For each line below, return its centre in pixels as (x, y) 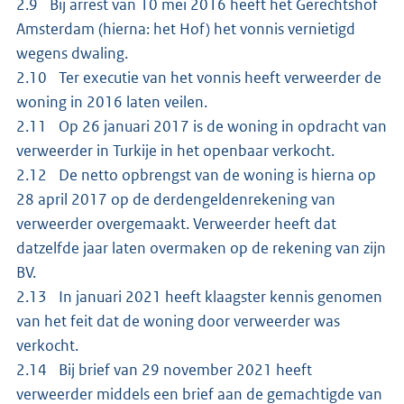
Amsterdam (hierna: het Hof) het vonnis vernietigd (186, 28)
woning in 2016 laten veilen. (113, 101)
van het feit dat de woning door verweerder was (178, 321)
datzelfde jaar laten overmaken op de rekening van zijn (201, 248)
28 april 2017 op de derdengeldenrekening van (176, 199)
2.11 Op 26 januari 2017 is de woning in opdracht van (202, 126)
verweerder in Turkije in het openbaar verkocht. (177, 150)
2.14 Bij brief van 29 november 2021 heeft (164, 369)
